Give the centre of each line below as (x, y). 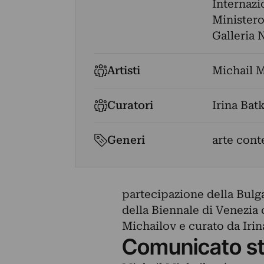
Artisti (124, 71)
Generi (126, 140)
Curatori (131, 105)
